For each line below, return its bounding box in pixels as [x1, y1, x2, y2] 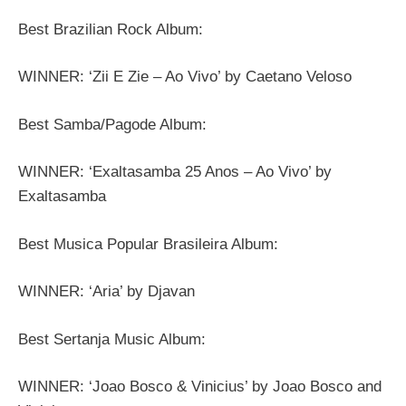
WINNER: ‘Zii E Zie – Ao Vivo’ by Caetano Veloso [18, 68, 352, 86]
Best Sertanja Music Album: [18, 330, 206, 348]
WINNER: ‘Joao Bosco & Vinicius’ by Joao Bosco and [18, 378, 382, 396]
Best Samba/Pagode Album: [18, 115, 207, 133]
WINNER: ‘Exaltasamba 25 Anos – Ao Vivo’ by [18, 163, 332, 181]
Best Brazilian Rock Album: [18, 20, 203, 38]
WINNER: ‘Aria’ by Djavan [18, 283, 195, 301]
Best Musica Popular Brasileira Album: [18, 235, 278, 253]
